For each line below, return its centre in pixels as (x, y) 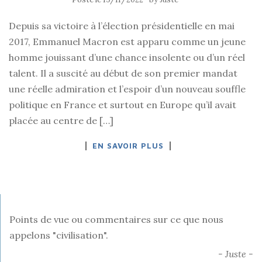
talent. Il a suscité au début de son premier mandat (123, 73)
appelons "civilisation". (59, 235)
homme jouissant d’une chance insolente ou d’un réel (127, 57)
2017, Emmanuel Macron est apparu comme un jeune (127, 42)
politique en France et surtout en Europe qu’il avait (123, 105)
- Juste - (236, 254)
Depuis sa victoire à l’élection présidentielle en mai (122, 26)
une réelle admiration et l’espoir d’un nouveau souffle (127, 89)
